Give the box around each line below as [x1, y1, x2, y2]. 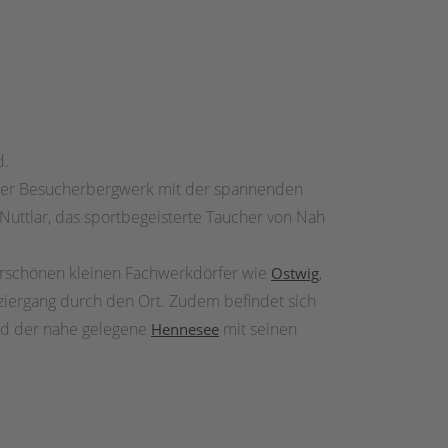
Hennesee [151, 319, 219, 339]
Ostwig [271, 263, 319, 283]
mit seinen [219, 318, 297, 340]
